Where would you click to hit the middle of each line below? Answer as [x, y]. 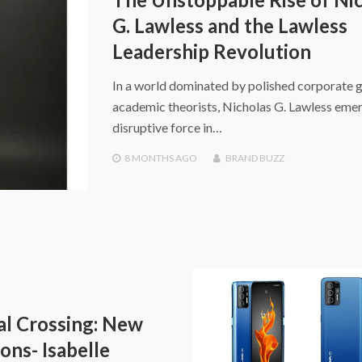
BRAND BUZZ [255, 158]
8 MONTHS [149, 158]
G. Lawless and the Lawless [229, 26]
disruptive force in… [167, 128]
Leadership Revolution [211, 52]
